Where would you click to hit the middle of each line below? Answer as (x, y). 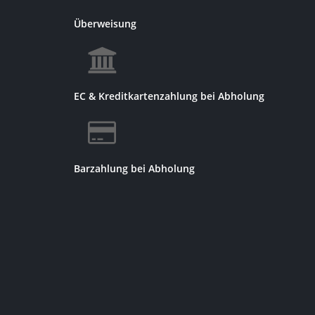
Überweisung (105, 24)
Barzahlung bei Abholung (134, 169)
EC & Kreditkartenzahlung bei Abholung (169, 96)
